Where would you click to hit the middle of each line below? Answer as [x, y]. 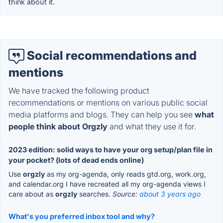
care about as [32, 194]
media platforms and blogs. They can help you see [102, 114]
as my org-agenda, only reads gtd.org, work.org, [125, 174]
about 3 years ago [170, 194]
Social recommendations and [111, 56]
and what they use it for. [152, 126]
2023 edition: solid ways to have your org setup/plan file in [111, 149]
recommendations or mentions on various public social [108, 102]
